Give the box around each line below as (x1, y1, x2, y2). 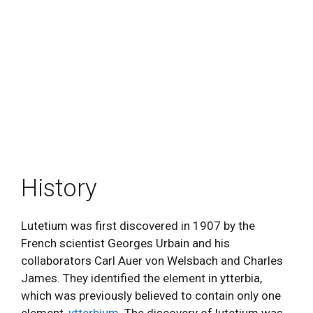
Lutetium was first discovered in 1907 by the (21, 219, 255, 233)
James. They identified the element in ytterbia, (21, 271, 262, 285)
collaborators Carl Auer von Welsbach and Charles (21, 254, 283, 268)
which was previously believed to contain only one (21, 289, 281, 303)
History (21, 174, 97, 203)
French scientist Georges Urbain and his (21, 236, 230, 250)
